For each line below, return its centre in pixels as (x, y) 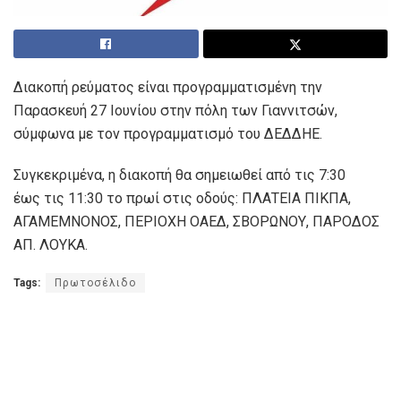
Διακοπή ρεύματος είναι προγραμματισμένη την (168, 87)
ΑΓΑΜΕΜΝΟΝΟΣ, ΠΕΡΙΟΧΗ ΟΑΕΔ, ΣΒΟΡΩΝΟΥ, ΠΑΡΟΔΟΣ (196, 221)
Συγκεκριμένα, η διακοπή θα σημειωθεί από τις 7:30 (179, 175)
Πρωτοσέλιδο (95, 282)
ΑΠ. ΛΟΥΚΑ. (51, 244)
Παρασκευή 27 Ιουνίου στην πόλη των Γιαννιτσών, (175, 110)
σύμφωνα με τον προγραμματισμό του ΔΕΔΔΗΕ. (168, 133)
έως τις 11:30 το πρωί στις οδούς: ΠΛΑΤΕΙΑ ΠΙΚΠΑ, (182, 198)
